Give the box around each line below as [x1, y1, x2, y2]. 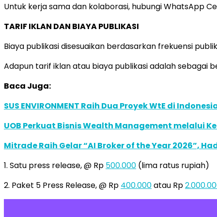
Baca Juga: [4, 80, 51, 92]
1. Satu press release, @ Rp [4, 159, 106, 171]
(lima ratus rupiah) [136, 159, 209, 171]
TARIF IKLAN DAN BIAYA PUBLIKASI [4, 20, 139, 32]
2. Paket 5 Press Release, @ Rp [4, 179, 121, 191]
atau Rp [152, 179, 185, 191]
